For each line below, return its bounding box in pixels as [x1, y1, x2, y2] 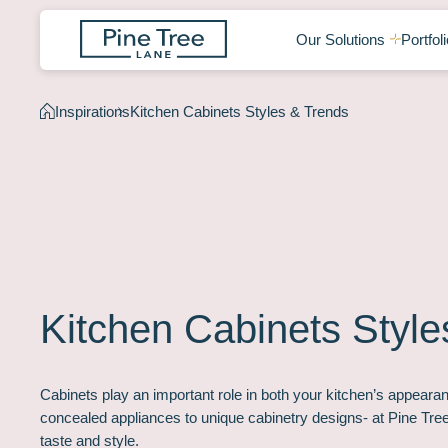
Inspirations [55, 103, 131, 120]
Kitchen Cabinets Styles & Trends [130, 103, 350, 120]
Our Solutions [296, 31, 385, 48]
